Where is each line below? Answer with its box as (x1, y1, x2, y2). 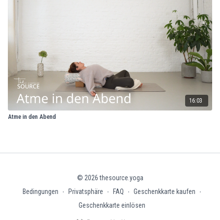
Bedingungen (23, 188, 58, 195)
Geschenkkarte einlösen (79, 201, 145, 209)
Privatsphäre (68, 188, 103, 195)
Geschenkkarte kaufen (134, 188, 195, 195)
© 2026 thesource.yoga (77, 174, 143, 182)
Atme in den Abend (8, 112, 56, 120)
